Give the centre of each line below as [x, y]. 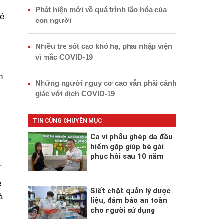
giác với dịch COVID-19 [75, 93]
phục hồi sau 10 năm [127, 156]
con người [53, 20]
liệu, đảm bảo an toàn [129, 201]
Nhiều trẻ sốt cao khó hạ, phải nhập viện [103, 46]
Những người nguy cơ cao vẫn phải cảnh [106, 83]
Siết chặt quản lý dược [130, 191]
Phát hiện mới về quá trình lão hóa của [101, 9]
